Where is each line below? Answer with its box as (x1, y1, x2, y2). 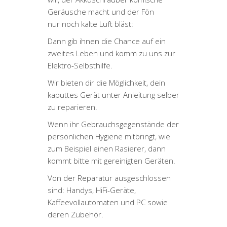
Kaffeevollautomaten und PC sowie (48, 197, 168, 207)
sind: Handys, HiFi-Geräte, (48, 184, 136, 195)
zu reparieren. (48, 101, 97, 112)
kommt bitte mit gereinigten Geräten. (48, 155, 175, 166)
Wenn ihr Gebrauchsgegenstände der (48, 119, 179, 129)
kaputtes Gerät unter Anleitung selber (48, 89, 179, 100)
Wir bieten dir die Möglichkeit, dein (48, 77, 165, 88)
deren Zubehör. (48, 209, 103, 219)
